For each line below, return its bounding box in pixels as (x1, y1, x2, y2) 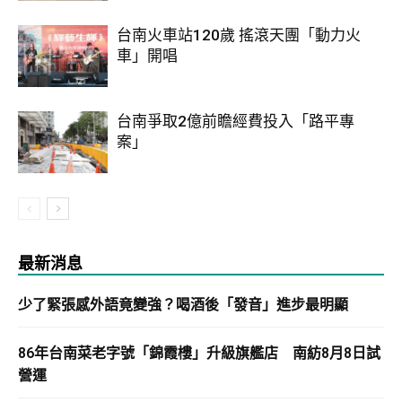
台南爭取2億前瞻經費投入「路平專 (117, 112, 354, 131)
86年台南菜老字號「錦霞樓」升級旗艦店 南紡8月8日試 (18, 345, 380, 363)
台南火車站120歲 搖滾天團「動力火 (117, 26, 361, 45)
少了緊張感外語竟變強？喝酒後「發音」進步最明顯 (18, 296, 348, 314)
